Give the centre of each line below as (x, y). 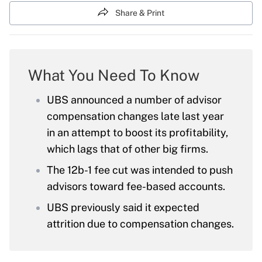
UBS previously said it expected (123, 208)
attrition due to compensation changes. (140, 224)
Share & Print (140, 13)
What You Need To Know (114, 75)
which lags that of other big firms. (127, 149)
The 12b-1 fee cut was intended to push (140, 170)
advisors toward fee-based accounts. (136, 187)
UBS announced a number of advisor (134, 100)
